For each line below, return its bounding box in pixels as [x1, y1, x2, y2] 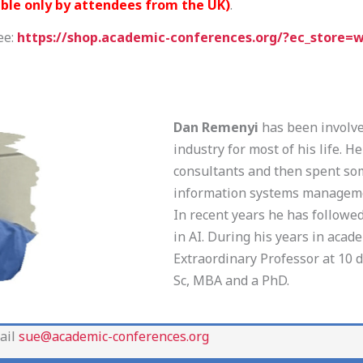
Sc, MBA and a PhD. [173, 271, 289, 290]
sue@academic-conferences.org [19, 327, 209, 346]
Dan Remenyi [173, 118, 258, 137]
